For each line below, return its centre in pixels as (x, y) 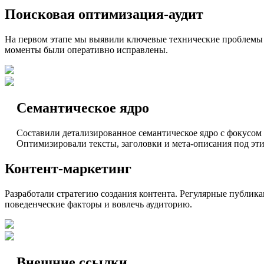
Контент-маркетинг (68, 169)
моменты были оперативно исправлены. (86, 50)
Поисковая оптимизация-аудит (104, 14)
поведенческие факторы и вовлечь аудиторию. (98, 204)
